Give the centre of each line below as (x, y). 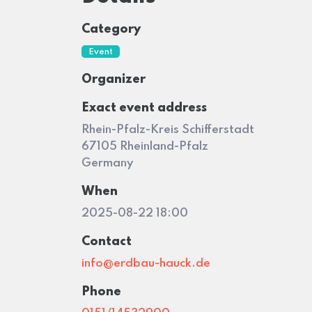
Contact (107, 242)
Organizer (114, 79)
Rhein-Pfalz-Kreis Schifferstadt (168, 130)
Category (111, 29)
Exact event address (144, 108)
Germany (107, 163)
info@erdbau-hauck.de (146, 264)
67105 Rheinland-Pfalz (145, 147)
